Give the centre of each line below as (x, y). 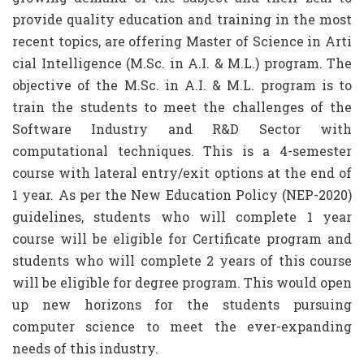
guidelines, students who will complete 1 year (182, 217)
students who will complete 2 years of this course (182, 260)
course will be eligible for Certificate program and (182, 238)
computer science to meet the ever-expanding (182, 326)
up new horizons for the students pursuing (182, 304)
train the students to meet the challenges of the (182, 107)
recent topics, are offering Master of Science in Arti (182, 41)
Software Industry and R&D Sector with (182, 129)
